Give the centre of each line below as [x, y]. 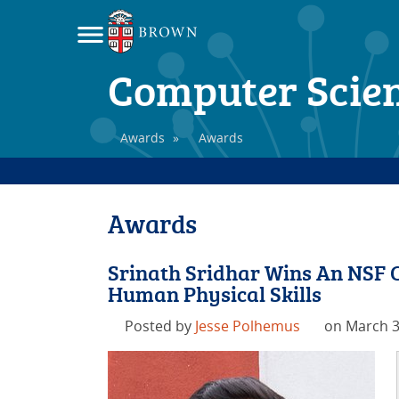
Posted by [160, 326]
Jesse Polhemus [248, 326]
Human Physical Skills [214, 293]
